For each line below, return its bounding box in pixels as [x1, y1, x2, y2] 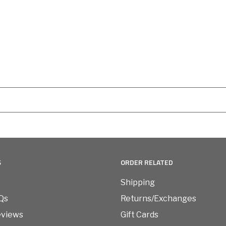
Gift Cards [121, 210, 158, 220]
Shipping [121, 178, 155, 188]
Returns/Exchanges [121, 194, 196, 204]
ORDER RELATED [121, 157, 173, 168]
